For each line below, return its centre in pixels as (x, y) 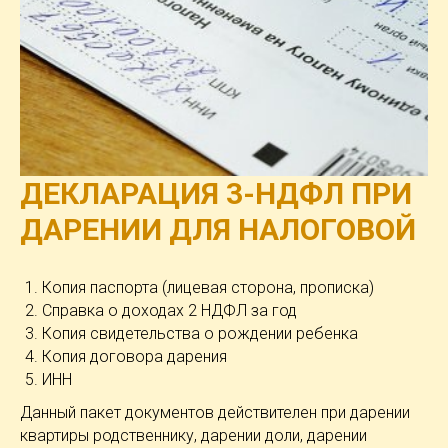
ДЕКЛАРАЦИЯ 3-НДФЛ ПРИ (216, 194)
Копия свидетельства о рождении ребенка (200, 334)
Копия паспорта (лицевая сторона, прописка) (208, 288)
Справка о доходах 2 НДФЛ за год (169, 311)
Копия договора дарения (134, 357)
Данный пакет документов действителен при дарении (215, 413)
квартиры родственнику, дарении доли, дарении (193, 436)
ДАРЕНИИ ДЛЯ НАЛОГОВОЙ (218, 230)
